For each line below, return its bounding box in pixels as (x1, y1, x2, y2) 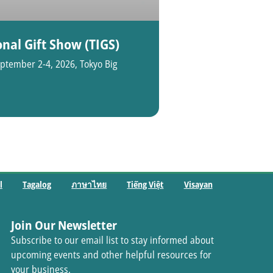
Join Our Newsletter (10, 216, 117, 233)
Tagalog (23, 179, 52, 191)
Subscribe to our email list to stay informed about (10, 233, 214, 247)
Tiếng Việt (127, 179, 164, 191)
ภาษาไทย (71, 179, 107, 191)
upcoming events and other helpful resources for (10, 247, 211, 261)
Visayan (183, 179, 213, 191)
